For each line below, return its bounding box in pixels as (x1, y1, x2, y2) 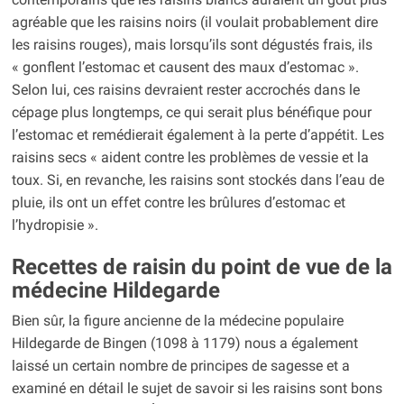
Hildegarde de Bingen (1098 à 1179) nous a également (11, 334, 358, 352)
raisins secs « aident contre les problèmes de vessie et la (11, 148, 369, 166)
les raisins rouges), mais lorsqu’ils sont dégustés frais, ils (11, 35, 372, 53)
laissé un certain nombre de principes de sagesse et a (11, 356, 350, 374)
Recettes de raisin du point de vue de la (11, 253, 392, 280)
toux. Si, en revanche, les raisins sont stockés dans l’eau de (11, 170, 384, 188)
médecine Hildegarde (11, 277, 220, 303)
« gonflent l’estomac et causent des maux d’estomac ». (11, 58, 359, 76)
